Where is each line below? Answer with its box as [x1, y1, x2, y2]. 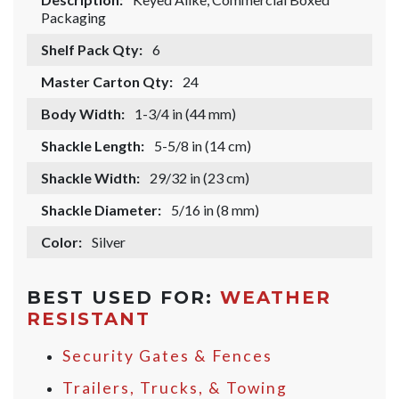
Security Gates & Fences [62, 346, 273, 366]
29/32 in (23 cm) [150, 169, 249, 187]
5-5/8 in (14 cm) [154, 137, 251, 155]
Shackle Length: [41, 137, 144, 155]
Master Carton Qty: [41, 73, 173, 91]
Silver [92, 233, 126, 251]
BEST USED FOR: [27, 287, 220, 309]
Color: [41, 233, 82, 251]
